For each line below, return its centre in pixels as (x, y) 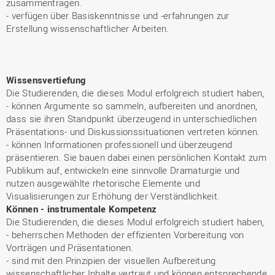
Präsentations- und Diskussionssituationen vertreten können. (133, 131)
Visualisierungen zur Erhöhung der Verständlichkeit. (113, 196)
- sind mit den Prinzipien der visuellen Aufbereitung (111, 260)
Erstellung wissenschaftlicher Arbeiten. (88, 28)
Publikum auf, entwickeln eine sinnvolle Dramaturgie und (123, 170)
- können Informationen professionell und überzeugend (119, 144)
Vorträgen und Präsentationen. (70, 247)
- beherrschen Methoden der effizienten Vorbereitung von (125, 234)
